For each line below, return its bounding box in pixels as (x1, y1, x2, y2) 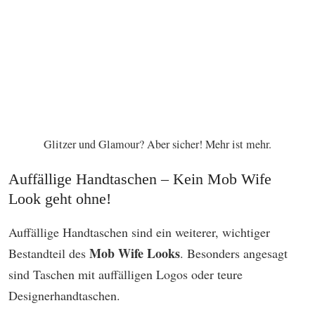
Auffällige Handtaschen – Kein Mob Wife (8, 170, 271, 188)
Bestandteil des (8, 245, 89, 262)
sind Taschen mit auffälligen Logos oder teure (8, 266, 243, 283)
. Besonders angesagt (180, 245, 288, 262)
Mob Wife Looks (89, 244, 180, 263)
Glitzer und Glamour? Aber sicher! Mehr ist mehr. (44, 136, 271, 153)
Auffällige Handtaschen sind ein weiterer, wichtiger (8, 224, 270, 241)
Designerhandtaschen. (8, 287, 120, 304)
